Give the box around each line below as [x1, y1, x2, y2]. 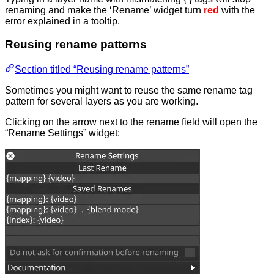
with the [219, 4, 255, 15]
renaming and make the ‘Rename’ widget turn [5, 4, 204, 15]
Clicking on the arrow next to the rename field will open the [5, 116, 257, 127]
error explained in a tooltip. [5, 15, 120, 26]
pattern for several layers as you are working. [5, 95, 198, 106]
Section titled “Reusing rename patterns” [15, 64, 189, 75]
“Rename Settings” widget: [5, 127, 120, 138]
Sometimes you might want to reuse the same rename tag [5, 84, 253, 95]
